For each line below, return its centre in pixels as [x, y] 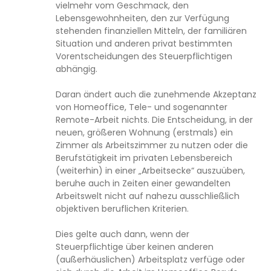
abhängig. [77, 69]
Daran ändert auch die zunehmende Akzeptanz [156, 94]
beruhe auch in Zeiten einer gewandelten [143, 183]
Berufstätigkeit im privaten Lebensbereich [144, 158]
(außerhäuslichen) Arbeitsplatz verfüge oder [150, 260]
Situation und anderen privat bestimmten [144, 44]
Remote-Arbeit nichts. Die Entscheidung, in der [154, 120]
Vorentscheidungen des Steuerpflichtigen [144, 56]
